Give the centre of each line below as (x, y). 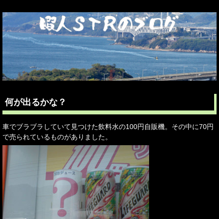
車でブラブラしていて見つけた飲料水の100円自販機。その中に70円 (108, 126)
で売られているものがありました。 (57, 137)
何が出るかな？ (36, 102)
